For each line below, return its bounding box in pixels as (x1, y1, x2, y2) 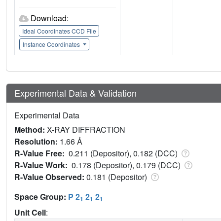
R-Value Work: (14, 159, 72, 171)
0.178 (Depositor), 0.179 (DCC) (72, 159, 183, 171)
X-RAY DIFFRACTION (47, 124, 125, 136)
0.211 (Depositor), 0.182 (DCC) (69, 147, 180, 159)
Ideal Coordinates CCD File (22, 26, 96, 35)
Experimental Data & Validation (14, 86, 137, 100)
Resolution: (14, 136, 60, 147)
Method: (14, 124, 47, 136)
